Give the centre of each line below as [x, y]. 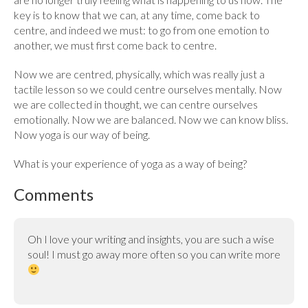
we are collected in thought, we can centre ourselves [136, 104]
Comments [54, 195]
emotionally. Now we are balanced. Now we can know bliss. [151, 120]
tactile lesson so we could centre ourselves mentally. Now [148, 89]
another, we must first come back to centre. [115, 45]
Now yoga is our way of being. [82, 135]
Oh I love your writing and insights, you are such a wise [151, 239]
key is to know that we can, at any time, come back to [137, 15]
